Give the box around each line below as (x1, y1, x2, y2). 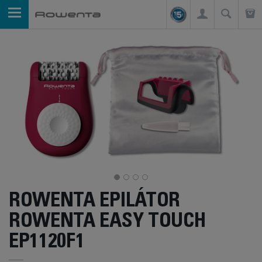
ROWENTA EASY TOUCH (9, 212, 206, 233)
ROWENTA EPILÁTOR (9, 192, 180, 213)
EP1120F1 (9, 233, 85, 254)
